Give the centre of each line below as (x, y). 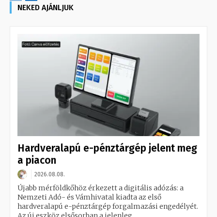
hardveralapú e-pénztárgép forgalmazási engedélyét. (108, 207)
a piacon (37, 161)
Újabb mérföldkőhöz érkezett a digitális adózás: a (101, 188)
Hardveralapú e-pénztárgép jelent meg (107, 148)
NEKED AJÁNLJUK (46, 8)
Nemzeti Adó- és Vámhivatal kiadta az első (89, 197)
